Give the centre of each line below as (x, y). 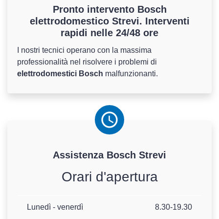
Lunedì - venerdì (55, 207)
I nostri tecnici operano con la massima (84, 50)
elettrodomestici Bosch (60, 74)
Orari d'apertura (109, 177)
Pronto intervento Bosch (109, 10)
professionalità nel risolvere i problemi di (87, 62)
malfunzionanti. (131, 74)
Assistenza (80, 155)
